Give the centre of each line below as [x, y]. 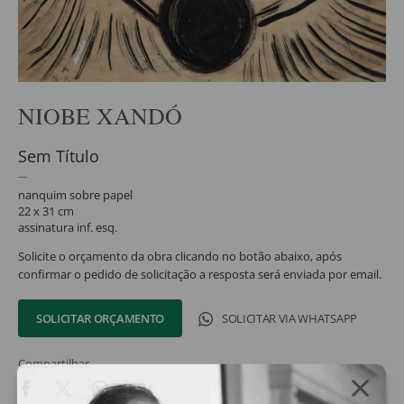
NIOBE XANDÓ [100, 115]
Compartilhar [54, 363]
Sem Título [59, 156]
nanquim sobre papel [75, 194]
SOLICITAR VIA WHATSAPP [289, 318]
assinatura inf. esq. [68, 227]
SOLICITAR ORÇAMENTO [100, 318]
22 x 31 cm [46, 211]
